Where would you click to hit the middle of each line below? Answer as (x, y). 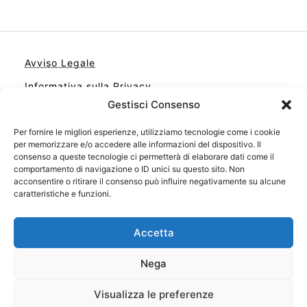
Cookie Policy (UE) (72, 156)
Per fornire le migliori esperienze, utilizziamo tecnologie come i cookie (147, 132)
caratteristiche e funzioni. (62, 194)
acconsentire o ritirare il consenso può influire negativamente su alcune (150, 181)
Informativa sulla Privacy (88, 86)
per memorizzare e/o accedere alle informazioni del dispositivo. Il (137, 144)
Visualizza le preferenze (153, 294)
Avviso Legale (60, 63)
